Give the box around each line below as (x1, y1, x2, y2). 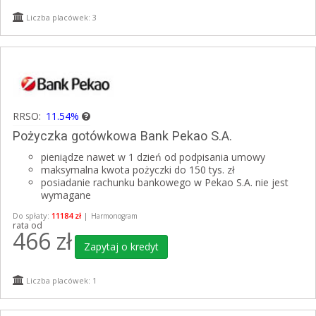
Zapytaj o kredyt (84, 240, 159, 254)
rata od (13, 219, 42, 232)
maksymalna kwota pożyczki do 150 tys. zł (41, 163, 235, 177)
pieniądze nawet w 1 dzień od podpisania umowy (41, 150, 265, 164)
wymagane (41, 188, 91, 202)
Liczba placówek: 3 (24, 11, 97, 23)
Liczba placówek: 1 (24, 275, 97, 286)
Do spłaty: (13, 210, 51, 221)
